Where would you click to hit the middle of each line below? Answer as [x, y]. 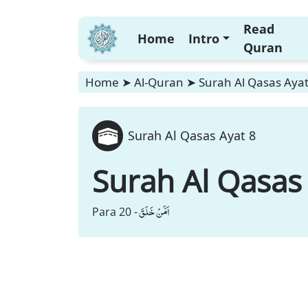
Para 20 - [115, 212]
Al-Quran [159, 82]
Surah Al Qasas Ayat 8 [192, 135]
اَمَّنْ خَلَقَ [154, 212]
